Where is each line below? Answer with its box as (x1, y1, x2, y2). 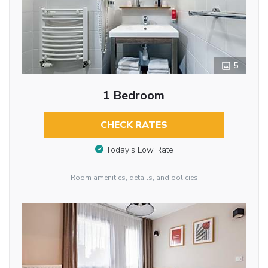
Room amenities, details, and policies (70, 172, 198, 182)
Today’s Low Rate (105, 144, 173, 156)
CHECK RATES (100, 118, 167, 132)
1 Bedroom (103, 87, 165, 103)
